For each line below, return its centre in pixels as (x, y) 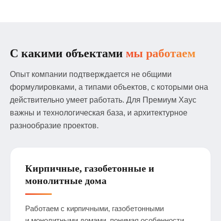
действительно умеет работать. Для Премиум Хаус (103, 100)
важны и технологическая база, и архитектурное (99, 113)
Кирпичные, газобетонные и (90, 168)
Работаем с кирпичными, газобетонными (94, 208)
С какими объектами (68, 53)
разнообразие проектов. (54, 126)
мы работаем (161, 53)
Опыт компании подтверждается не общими (91, 74)
